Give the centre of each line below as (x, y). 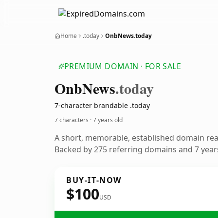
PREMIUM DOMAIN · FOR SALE (123, 66)
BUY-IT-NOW (94, 180)
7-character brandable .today (102, 105)
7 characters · (74, 120)
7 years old (108, 120)
